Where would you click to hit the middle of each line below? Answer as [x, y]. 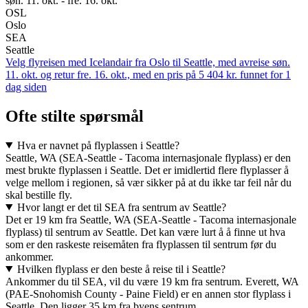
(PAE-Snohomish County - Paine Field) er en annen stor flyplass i [148, 294]
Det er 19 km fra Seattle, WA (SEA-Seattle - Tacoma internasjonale [151, 219]
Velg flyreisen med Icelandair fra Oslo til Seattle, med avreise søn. [148, 62]
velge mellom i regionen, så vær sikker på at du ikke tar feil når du [148, 182]
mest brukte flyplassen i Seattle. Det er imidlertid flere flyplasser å [147, 170]
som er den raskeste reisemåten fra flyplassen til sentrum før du [141, 244]
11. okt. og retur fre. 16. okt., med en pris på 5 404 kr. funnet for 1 [148, 74]
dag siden [26, 87]
